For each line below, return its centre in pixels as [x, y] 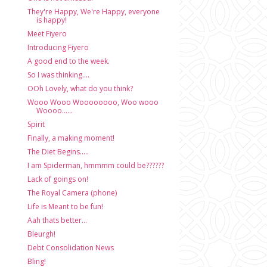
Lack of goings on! [58, 179]
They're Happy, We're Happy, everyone [93, 12]
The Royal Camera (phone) [72, 193]
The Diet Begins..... [58, 152]
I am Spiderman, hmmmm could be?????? [95, 165]
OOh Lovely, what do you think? [80, 89]
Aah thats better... [57, 220]
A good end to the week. [68, 61]
